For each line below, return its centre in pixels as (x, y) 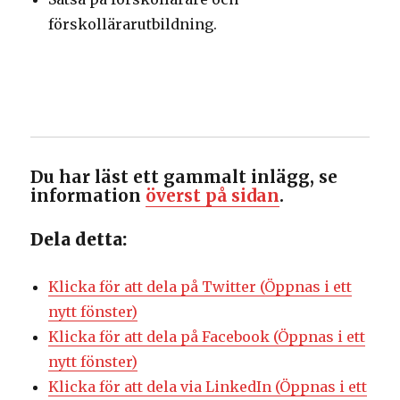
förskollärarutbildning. (133, 25)
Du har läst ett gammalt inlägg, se (184, 176)
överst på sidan (213, 195)
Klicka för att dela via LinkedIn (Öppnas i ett (208, 386)
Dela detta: (79, 239)
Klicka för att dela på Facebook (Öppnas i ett (207, 336)
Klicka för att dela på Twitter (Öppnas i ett (200, 286)
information (88, 195)
